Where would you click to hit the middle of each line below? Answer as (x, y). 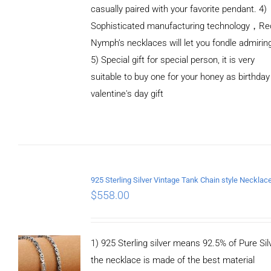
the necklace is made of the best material (173, 260)
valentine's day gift (127, 93)
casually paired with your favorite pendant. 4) (179, 9)
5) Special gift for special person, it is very (173, 60)
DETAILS (49, 109)
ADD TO (49, 86)
